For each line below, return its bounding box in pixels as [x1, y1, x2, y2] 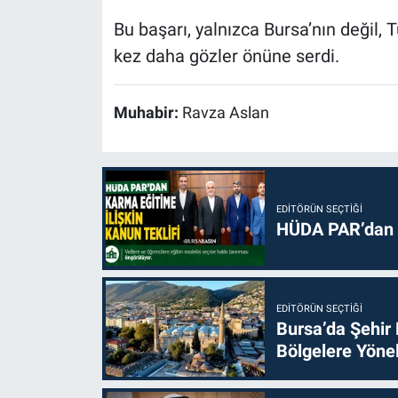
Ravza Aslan [181, 103, 269, 122]
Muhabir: [113, 103, 182, 122]
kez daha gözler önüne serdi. [113, 44, 339, 67]
